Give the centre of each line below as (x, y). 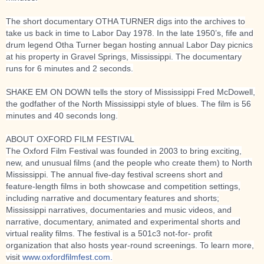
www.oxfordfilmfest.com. (67, 257)
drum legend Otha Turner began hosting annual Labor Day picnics (129, 45)
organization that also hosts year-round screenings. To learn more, (130, 245)
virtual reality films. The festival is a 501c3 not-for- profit (109, 234)
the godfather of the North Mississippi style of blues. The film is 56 (128, 104)
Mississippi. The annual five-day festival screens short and (114, 175)
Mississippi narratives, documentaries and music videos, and (119, 210)
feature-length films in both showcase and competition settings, (123, 187)
